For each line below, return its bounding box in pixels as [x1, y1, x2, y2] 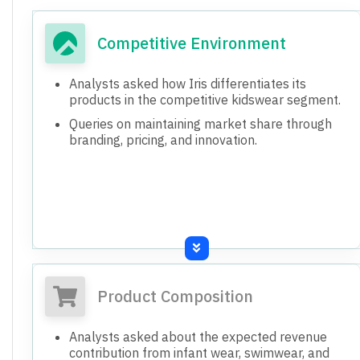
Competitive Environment [97, 31, 286, 54]
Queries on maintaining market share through [69, 115, 332, 132]
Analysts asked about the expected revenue [69, 328, 327, 345]
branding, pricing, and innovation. [69, 131, 257, 148]
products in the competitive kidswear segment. [69, 91, 341, 108]
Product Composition [97, 284, 253, 307]
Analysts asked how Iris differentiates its [69, 75, 306, 92]
